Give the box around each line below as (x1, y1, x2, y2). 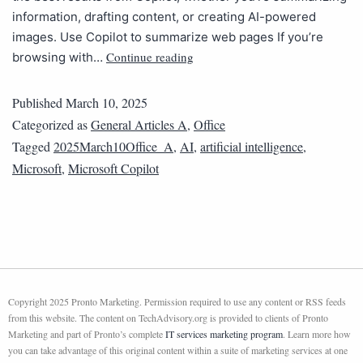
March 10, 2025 (66, 94, 147, 112)
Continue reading (106, 49, 194, 66)
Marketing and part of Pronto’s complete (8, 327, 165, 341)
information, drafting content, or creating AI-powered (12, 9, 316, 25)
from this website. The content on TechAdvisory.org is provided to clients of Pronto (8, 311, 328, 325)
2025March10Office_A (53, 138, 173, 156)
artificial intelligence (200, 138, 303, 156)
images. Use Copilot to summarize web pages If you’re (12, 29, 323, 45)
